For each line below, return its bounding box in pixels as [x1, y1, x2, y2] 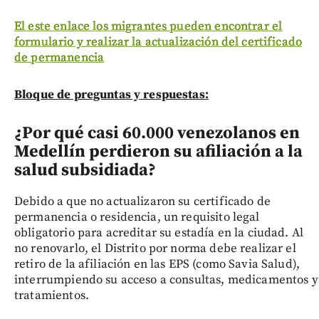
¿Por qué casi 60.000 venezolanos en [14, 122, 300, 145]
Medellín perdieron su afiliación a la [14, 141, 303, 163]
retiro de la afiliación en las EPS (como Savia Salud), [14, 256, 300, 273]
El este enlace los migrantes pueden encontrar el [14, 19, 283, 35]
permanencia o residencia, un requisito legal [14, 209, 260, 226]
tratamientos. [14, 288, 89, 304]
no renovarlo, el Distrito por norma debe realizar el [14, 241, 296, 257]
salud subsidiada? [14, 159, 156, 182]
